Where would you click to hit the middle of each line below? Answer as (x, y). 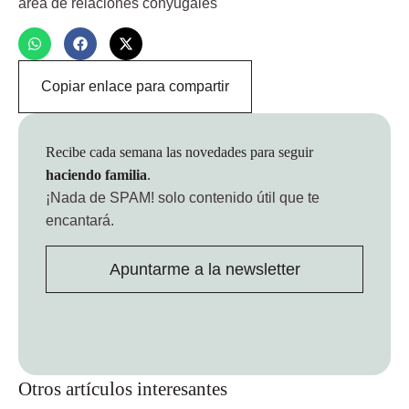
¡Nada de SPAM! (100, 198)
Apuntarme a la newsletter (204, 269)
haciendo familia (96, 175)
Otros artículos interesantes (123, 388)
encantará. (80, 221)
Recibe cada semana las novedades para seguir (179, 152)
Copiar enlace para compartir (135, 87)
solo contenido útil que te (237, 198)
